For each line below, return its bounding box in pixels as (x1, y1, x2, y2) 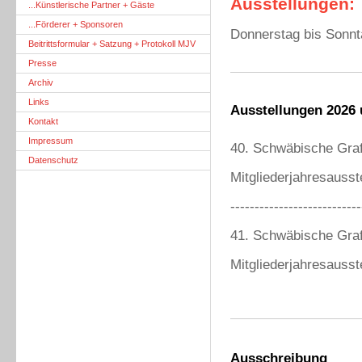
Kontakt (28, 116, 58, 126)
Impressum (28, 136, 73, 145)
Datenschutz (28, 155, 78, 165)
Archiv (28, 78, 53, 87)
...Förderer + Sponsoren (28, 19, 123, 29)
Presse (28, 58, 57, 68)
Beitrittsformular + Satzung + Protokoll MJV (28, 39, 196, 48)
